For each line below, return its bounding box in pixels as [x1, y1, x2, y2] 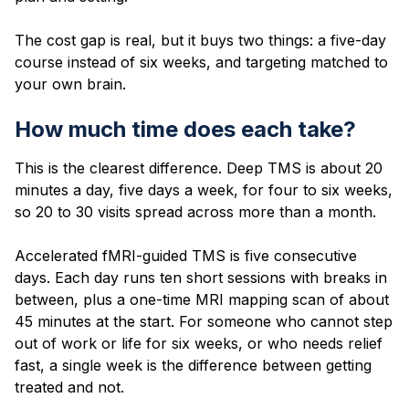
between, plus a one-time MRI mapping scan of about [15, 289, 389, 309]
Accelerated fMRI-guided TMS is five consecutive [15, 246, 357, 265]
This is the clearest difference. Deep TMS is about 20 [15, 158, 383, 177]
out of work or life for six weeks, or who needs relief [15, 333, 383, 352]
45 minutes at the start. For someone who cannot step [15, 311, 393, 330]
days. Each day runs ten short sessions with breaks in [15, 267, 387, 287]
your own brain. [15, 74, 126, 93]
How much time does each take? [15, 115, 356, 142]
